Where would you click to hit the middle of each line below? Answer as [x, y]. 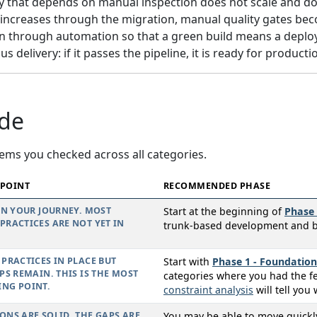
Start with [188, 262]
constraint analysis [208, 290]
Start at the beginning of [224, 212]
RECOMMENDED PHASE [217, 186]
